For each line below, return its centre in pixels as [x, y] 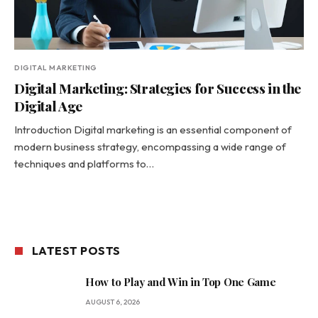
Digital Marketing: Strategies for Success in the [158, 88]
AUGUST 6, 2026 [113, 302]
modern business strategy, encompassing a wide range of [150, 147]
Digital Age [48, 106]
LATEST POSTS [76, 251]
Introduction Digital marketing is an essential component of [153, 130]
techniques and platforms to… [84, 164]
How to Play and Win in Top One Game [181, 282]
